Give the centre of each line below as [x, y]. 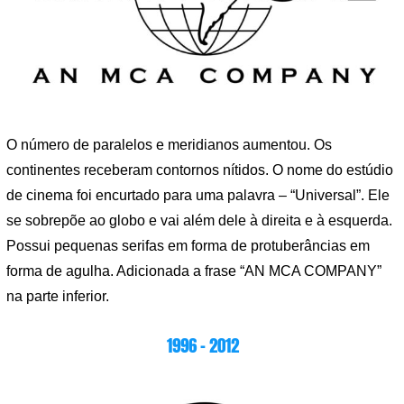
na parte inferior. [58, 296]
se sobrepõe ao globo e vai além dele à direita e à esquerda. [199, 220]
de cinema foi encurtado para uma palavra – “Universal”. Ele [198, 195]
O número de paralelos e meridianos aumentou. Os [169, 144]
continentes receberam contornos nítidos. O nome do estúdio [200, 170]
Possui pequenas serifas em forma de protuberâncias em [188, 245]
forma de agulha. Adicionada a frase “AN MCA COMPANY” [194, 271]
